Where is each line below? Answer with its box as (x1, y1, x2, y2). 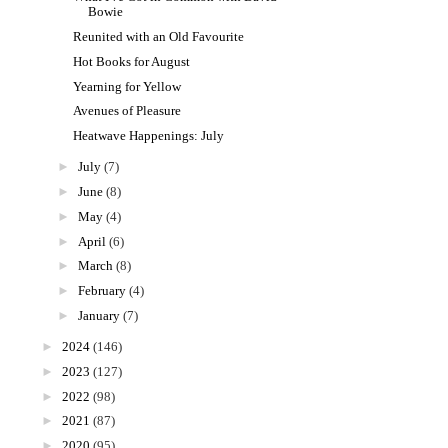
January (77, 307, 120, 323)
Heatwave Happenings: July (73, 128, 225, 144)
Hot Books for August (73, 53, 191, 69)
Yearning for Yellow (73, 78, 182, 94)
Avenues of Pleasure (73, 103, 182, 119)
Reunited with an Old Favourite (73, 29, 245, 45)
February (77, 283, 126, 299)
